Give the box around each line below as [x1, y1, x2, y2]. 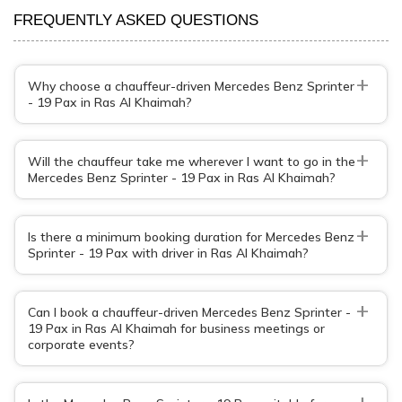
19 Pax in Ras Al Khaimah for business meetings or [28, 319, 325, 336]
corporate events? [28, 336, 135, 353]
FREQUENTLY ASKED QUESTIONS [13, 11, 258, 29]
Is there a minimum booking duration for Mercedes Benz [28, 228, 354, 245]
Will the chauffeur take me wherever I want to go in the [28, 153, 355, 170]
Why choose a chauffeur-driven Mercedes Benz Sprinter [28, 77, 354, 94]
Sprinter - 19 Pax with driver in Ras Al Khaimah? [28, 244, 309, 261]
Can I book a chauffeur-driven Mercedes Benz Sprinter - [28, 303, 351, 320]
